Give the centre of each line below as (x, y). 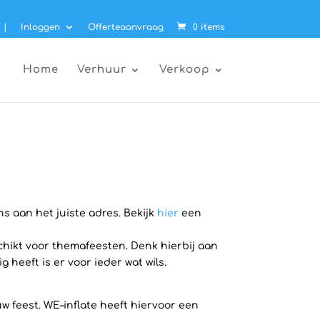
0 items (208, 27)
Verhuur (101, 70)
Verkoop (184, 70)
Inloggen (40, 27)
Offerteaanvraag (125, 27)
